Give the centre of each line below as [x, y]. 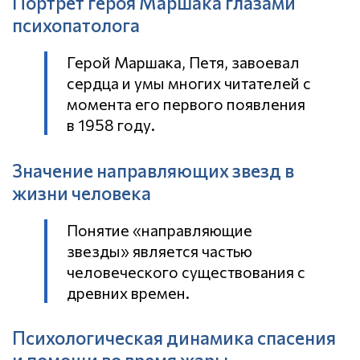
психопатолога [76, 25]
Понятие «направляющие [160, 229]
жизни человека [82, 192]
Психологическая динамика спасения [174, 338]
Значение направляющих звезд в [153, 170]
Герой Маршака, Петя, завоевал [183, 61]
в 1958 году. [111, 124]
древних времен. [128, 292]
